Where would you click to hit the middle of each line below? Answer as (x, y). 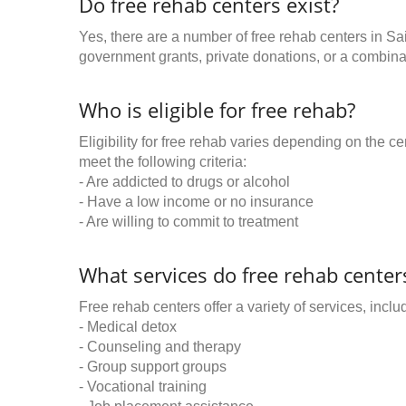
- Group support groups (153, 367)
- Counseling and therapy (160, 347)
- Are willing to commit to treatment (188, 222)
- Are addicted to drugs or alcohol (184, 182)
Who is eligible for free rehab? (217, 110)
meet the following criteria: (163, 162)
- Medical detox (128, 327)
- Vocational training (143, 387)
